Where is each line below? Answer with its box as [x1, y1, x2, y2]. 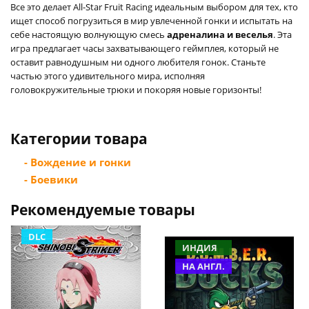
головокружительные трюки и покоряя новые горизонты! [10, 83, 261, 96]
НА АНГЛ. [181, 260, 225, 273]
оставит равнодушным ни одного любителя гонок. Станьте [10, 55, 266, 68]
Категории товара [10, 128, 148, 148]
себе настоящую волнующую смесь [10, 28, 167, 41]
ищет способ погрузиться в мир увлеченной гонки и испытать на [10, 14, 292, 27]
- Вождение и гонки [24, 154, 131, 169]
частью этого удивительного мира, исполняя [10, 69, 205, 82]
